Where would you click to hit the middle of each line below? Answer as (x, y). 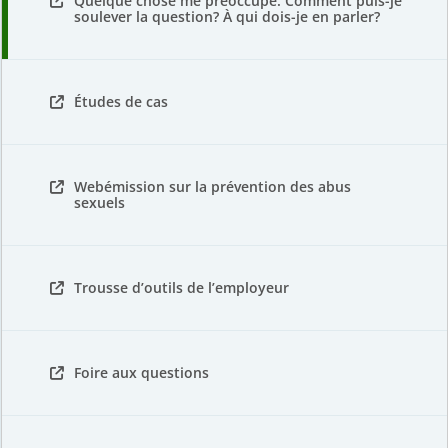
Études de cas (121, 101)
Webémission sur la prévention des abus (212, 186)
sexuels (99, 202)
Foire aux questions (141, 372)
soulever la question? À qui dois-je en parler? (227, 16)
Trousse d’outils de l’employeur (181, 287)
